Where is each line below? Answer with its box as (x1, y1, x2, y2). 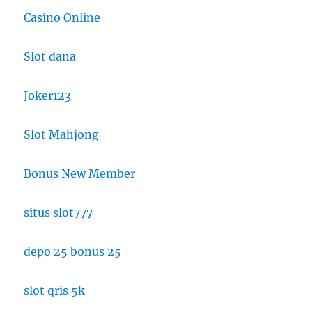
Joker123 (24, 88, 72, 103)
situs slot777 (24, 205, 93, 220)
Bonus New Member (24, 166, 136, 181)
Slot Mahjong (24, 127, 100, 142)
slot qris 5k (24, 283, 86, 298)
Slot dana (24, 49, 77, 64)
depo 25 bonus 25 (24, 244, 122, 259)
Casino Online (24, 10, 101, 25)
